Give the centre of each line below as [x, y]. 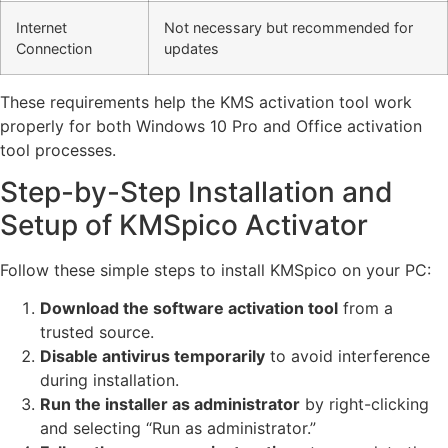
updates [191, 48]
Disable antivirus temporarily [152, 356]
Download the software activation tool [189, 308]
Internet [41, 27]
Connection [54, 48]
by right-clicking [364, 404]
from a [365, 308]
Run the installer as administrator [170, 404]
